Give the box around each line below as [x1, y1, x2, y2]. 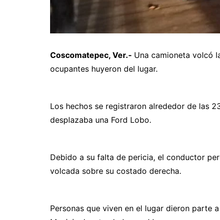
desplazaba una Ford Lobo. [50, 114, 151, 125]
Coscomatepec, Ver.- [50, 50, 134, 60]
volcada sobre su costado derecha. [50, 165, 181, 176]
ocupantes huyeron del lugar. [50, 63, 158, 74]
